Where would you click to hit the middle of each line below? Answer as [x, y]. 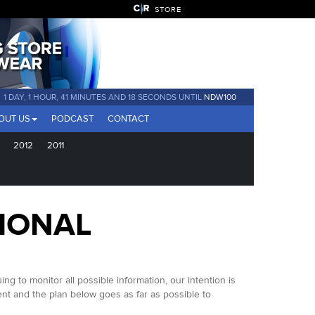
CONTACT [128, 119]
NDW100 [220, 97]
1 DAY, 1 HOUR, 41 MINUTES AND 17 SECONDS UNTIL [104, 97]
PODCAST [72, 119]
